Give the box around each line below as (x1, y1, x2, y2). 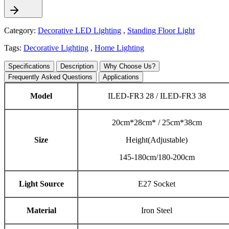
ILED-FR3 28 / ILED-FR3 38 (107, 91, 206, 101)
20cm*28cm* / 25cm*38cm (111, 118, 202, 127)
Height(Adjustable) (126, 135, 188, 145)
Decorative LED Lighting (38, 26, 121, 35)
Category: (4, 26, 36, 35)
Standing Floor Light (127, 26, 195, 35)
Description (60, 62, 94, 71)
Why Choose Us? (104, 62, 155, 71)
